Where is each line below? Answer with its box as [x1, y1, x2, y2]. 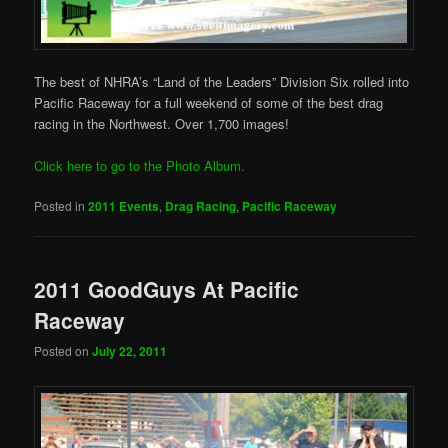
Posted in [34, 197, 86, 215]
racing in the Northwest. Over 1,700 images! [34, 114, 290, 134]
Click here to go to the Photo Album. [34, 156, 246, 176]
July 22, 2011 [92, 341, 168, 360]
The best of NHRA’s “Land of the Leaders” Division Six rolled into [34, 72, 410, 92]
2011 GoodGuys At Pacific [34, 273, 300, 304]
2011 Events [88, 197, 160, 216]
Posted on [34, 341, 93, 359]
